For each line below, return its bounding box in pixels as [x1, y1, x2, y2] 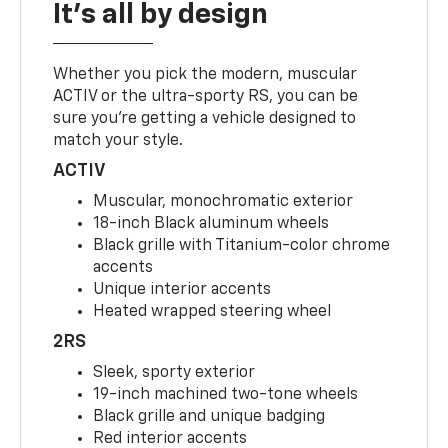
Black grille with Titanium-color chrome [93, 238, 391, 255]
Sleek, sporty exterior [93, 365, 256, 382]
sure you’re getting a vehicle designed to [53, 111, 357, 128]
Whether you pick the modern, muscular [53, 67, 358, 84]
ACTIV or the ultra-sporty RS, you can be [53, 89, 359, 106]
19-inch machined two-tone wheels [93, 387, 359, 404]
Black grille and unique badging [93, 409, 326, 426]
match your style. [53, 133, 184, 150]
